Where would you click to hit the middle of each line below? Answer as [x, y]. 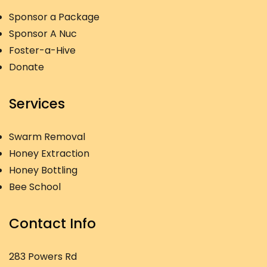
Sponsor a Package [54, 17]
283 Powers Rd [43, 257]
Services [37, 104]
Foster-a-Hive [42, 50]
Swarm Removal [47, 137]
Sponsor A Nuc [43, 34]
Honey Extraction [49, 153]
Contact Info [52, 223]
